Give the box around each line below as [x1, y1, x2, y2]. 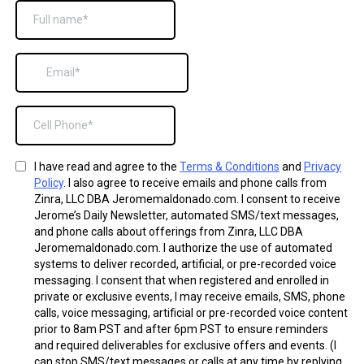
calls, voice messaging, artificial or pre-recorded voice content [34, 306, 348, 319]
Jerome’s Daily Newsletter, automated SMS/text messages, [34, 209, 339, 222]
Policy [34, 176, 63, 189]
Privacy [304, 160, 341, 173]
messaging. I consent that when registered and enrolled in [34, 274, 329, 287]
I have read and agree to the [34, 160, 180, 173]
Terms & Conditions [180, 160, 279, 173]
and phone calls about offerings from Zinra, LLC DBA [34, 225, 303, 238]
